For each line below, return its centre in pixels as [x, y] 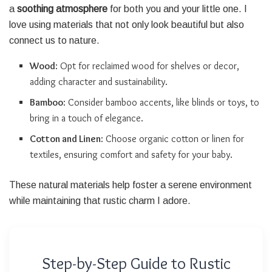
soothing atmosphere [62, 8]
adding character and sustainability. [99, 81]
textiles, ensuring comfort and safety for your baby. [131, 154]
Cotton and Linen [66, 138]
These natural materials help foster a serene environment [131, 185]
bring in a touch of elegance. [87, 118]
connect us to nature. [54, 40]
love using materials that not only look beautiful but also [127, 24]
